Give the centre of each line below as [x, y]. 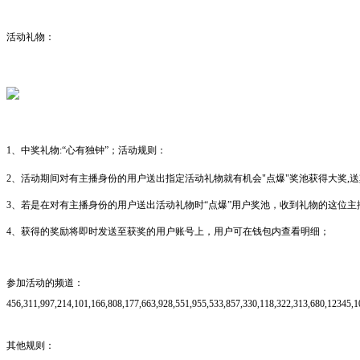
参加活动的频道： [45, 283]
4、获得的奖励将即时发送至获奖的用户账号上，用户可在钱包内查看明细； [168, 232]
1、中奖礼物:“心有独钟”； [62, 151]
